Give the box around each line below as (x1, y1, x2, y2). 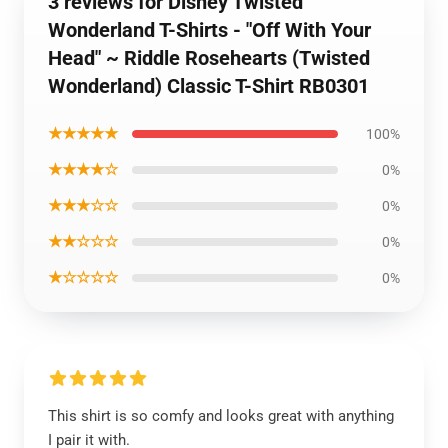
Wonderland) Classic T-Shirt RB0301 (48, 74, 369, 98)
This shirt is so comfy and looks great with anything (48, 407, 394, 425)
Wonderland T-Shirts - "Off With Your (48, 18, 371, 42)
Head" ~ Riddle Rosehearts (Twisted (48, 46, 370, 70)
